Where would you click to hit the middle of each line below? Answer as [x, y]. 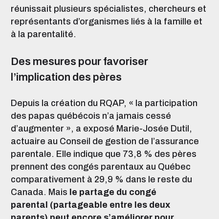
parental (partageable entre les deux [90, 205]
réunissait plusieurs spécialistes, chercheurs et [109, 9]
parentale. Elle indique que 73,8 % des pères [104, 154]
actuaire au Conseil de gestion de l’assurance [105, 141]
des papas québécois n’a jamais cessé [91, 116]
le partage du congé [113, 192]
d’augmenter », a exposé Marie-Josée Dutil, [101, 129]
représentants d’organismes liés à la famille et [107, 22]
